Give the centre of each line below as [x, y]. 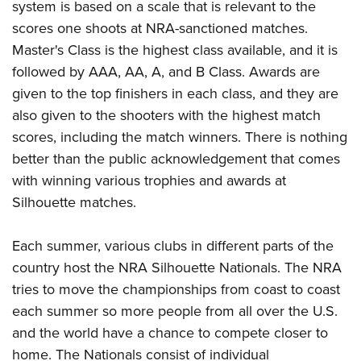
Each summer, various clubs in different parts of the [173, 246]
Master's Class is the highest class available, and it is [175, 50]
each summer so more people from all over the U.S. [175, 311]
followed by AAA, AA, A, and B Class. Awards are [166, 72]
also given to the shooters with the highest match [166, 116]
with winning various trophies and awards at [149, 181]
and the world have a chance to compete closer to [170, 333]
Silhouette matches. [74, 203]
